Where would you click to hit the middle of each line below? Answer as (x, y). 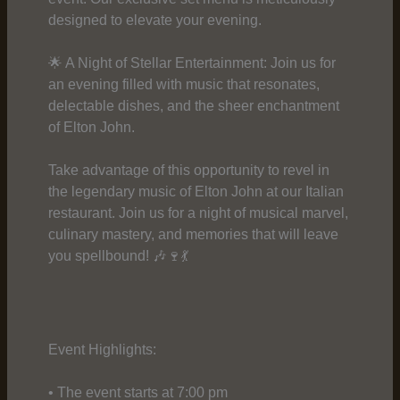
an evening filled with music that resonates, (183, 84)
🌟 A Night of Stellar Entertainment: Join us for (192, 63)
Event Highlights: (102, 350)
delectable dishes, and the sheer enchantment (193, 106)
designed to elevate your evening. (154, 20)
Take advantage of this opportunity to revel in (188, 170)
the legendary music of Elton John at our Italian (196, 192)
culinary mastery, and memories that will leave (193, 234)
